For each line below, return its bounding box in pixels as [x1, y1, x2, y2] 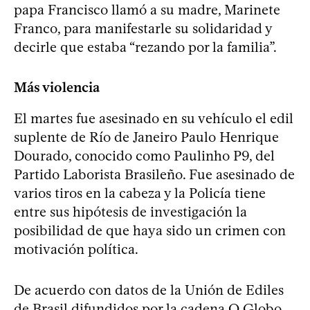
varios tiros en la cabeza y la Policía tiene [14, 185, 266, 201]
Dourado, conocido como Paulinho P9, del [14, 147, 275, 164]
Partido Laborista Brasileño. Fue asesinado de [14, 166, 295, 183]
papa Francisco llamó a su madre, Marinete [14, 1, 280, 18]
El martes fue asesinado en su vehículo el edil [14, 110, 293, 127]
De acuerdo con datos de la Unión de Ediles [14, 282, 284, 298]
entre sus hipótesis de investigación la [14, 203, 247, 220]
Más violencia [14, 79, 100, 95]
